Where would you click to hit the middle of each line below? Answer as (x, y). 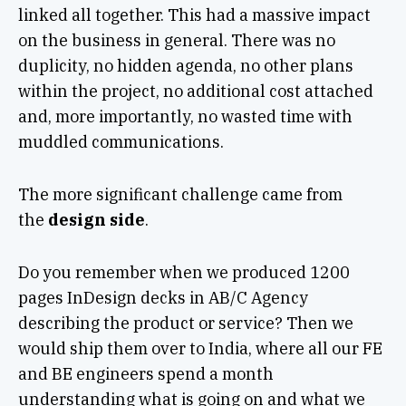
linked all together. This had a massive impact (194, 15)
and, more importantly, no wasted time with (185, 117)
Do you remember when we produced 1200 (184, 273)
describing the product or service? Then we (185, 324)
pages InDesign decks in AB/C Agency (163, 298)
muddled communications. (121, 142)
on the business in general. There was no (176, 41)
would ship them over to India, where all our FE (200, 349)
